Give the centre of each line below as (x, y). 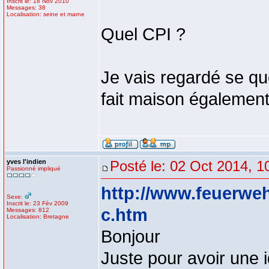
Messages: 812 (28, 210)
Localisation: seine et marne (46, 14)
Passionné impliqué (34, 168)
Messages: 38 (26, 8)
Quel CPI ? (143, 34)
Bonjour (131, 237)
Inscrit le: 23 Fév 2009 (38, 203)
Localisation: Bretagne (38, 216)
